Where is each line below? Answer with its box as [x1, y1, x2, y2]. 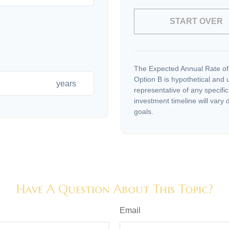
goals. [134, 107, 153, 116]
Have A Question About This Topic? [16, 181, 213, 197]
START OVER [170, 17, 223, 26]
